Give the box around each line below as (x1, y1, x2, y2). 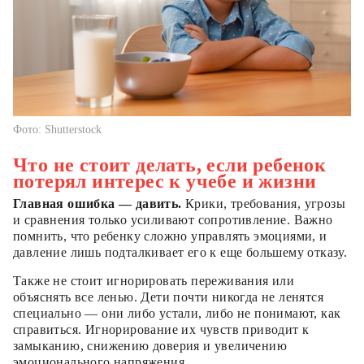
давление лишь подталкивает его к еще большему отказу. (13, 245, 348, 259)
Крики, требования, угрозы (181, 196, 346, 210)
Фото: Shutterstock (13, 123, 102, 136)
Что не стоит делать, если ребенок (13, 154, 327, 175)
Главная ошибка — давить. (13, 196, 182, 210)
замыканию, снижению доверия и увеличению (13, 338, 287, 353)
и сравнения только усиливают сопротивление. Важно (13, 212, 333, 227)
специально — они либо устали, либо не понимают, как (13, 305, 341, 320)
